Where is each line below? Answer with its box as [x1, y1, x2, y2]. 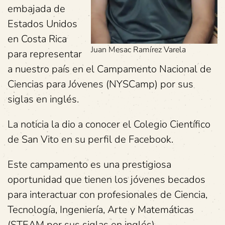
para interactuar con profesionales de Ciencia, [8, 188, 207, 201]
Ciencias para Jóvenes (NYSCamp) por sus [8, 77, 193, 91]
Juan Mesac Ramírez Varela [91, 44, 186, 55]
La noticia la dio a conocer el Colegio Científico [8, 118, 210, 131]
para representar [8, 47, 82, 61]
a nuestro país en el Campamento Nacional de [8, 62, 211, 76]
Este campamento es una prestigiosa [8, 158, 171, 171]
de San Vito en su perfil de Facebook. [8, 133, 173, 146]
